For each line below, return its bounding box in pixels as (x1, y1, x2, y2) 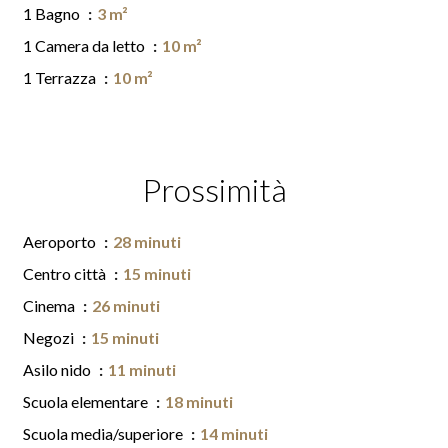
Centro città (23, 264, 109, 283)
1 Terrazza (23, 68, 99, 87)
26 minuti (92, 296, 160, 315)
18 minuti (165, 392, 233, 411)
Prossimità (141, 170, 287, 209)
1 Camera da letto (23, 36, 148, 55)
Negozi (23, 328, 77, 347)
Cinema (23, 296, 78, 315)
